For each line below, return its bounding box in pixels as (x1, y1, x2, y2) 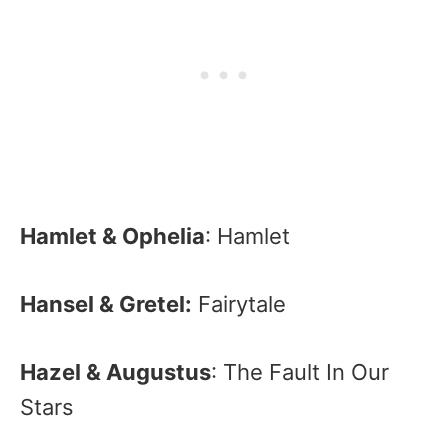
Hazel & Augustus (20, 359, 211, 385)
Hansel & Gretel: (20, 291, 192, 317)
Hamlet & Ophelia (20, 223, 205, 249)
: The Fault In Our (211, 359, 389, 385)
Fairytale (192, 291, 286, 317)
